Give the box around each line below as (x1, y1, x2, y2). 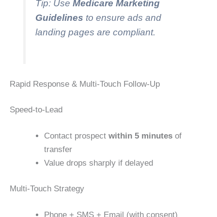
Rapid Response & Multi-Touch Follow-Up (10, 79, 160, 89)
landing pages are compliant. (35, 27, 156, 37)
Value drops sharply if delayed (44, 158, 153, 168)
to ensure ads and (83, 12, 162, 23)
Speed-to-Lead (10, 105, 62, 115)
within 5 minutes (108, 131, 172, 140)
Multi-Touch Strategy (10, 184, 84, 194)
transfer (44, 144, 72, 154)
